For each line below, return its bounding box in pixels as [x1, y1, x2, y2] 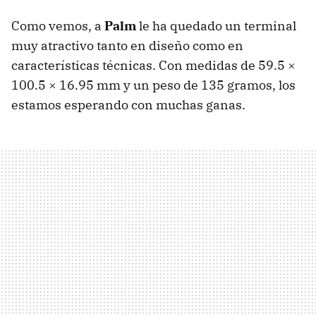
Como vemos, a [11, 17, 104, 34]
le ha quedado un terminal [136, 17, 296, 34]
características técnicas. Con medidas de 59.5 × [11, 56, 296, 73]
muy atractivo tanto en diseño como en [11, 37, 243, 54]
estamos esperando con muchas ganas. [11, 96, 245, 113]
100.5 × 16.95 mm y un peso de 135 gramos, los [11, 76, 296, 93]
